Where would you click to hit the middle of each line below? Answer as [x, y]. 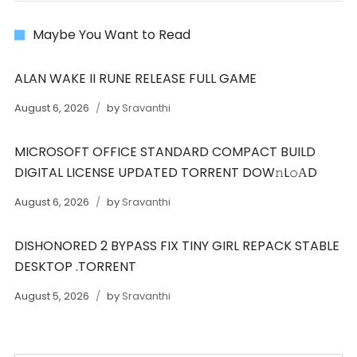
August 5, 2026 [53, 296]
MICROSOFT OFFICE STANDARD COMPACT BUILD [165, 152]
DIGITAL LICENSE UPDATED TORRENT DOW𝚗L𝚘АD [165, 173]
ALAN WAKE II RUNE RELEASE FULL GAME [135, 78]
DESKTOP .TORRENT [75, 267]
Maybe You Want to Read [111, 35]
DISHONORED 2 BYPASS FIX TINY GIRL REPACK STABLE [177, 246]
